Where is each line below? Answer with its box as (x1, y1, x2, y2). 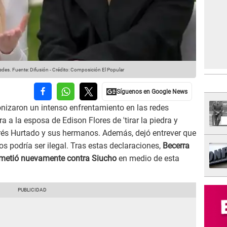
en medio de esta (117, 154, 179, 164)
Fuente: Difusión (11, 67, 49, 73)
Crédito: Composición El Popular (52, 67, 124, 73)
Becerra (163, 141, 190, 151)
